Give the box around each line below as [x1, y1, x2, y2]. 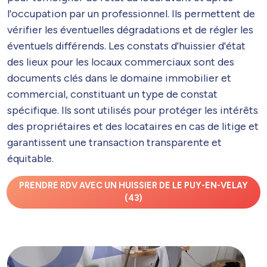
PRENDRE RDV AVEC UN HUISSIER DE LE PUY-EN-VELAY [19, 180, 248, 191]
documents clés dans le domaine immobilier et [7, 71, 231, 85]
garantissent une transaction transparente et [7, 135, 222, 149]
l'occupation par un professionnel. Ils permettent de [7, 7, 255, 20]
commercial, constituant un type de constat [7, 87, 218, 101]
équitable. [7, 151, 54, 165]
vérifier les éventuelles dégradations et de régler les [7, 23, 253, 36]
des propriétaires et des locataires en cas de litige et [7, 119, 259, 133]
